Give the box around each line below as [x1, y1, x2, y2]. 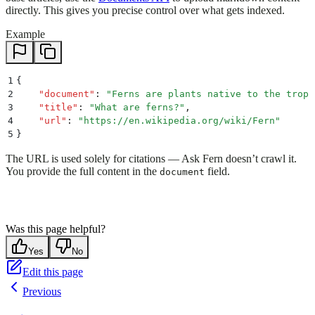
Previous [22, 285, 61, 298]
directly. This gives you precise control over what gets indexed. [6, 4, 285, 17]
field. [205, 165, 230, 178]
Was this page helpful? [6, 223, 105, 236]
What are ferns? [95, 102, 179, 113]
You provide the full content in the [6, 165, 160, 178]
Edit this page [22, 266, 83, 278]
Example [6, 28, 45, 41]
